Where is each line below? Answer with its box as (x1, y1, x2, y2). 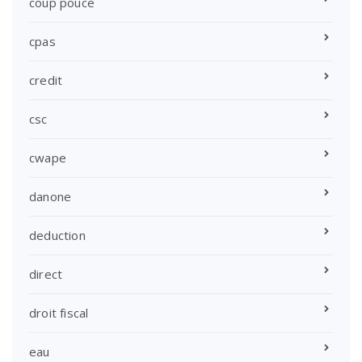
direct (29, 265, 63, 282)
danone (29, 187, 72, 204)
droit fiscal (29, 304, 89, 321)
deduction (29, 226, 86, 243)
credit (29, 71, 63, 88)
